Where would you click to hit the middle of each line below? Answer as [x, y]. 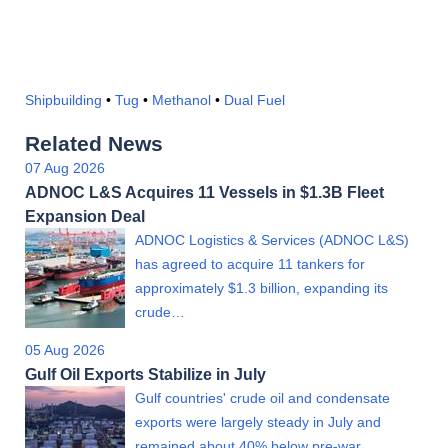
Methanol [181, 100]
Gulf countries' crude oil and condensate [262, 398]
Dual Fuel [254, 100]
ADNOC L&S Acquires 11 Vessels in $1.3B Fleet [204, 192]
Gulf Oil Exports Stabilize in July [145, 374]
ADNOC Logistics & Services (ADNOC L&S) [272, 240]
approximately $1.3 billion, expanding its [261, 288]
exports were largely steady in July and [258, 422]
